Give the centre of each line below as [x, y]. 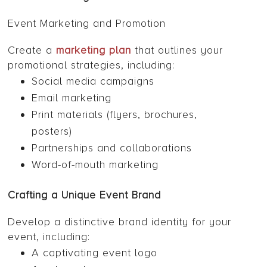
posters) [52, 131]
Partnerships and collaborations [112, 148]
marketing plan [94, 50]
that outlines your [177, 50]
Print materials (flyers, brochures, [115, 115]
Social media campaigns [93, 81]
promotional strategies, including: [91, 65]
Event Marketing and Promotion [87, 24]
